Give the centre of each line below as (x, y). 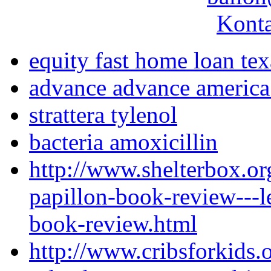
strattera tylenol (103, 115)
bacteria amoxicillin (123, 142)
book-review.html (113, 224)
